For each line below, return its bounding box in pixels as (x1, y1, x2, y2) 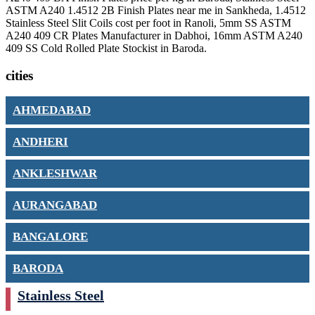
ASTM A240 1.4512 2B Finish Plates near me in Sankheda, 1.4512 (6, 4, 306, 16)
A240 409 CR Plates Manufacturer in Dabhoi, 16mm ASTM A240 (6, 30, 302, 41)
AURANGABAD (13, 198, 97, 212)
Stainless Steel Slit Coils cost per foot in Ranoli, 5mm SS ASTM (6, 17, 291, 29)
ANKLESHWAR (13, 167, 97, 181)
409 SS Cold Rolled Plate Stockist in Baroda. (6, 42, 207, 54)
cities (6, 67, 33, 83)
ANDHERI (13, 135, 68, 149)
